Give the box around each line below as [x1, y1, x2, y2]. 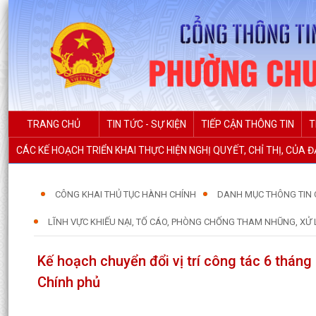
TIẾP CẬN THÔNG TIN [201, 119, 294, 130]
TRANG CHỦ [27, 119, 80, 130]
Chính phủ [37, 274, 100, 291]
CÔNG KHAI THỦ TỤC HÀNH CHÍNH [55, 189, 196, 200]
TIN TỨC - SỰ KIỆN [107, 119, 186, 130]
